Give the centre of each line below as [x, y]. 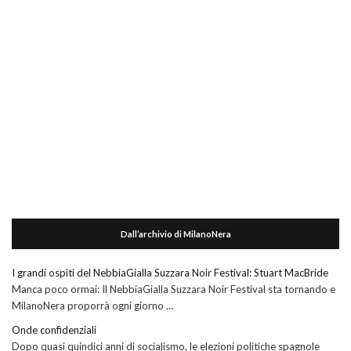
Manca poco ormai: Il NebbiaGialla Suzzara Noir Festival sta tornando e [174, 289]
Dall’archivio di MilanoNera [175, 234]
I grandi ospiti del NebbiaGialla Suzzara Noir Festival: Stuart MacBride [170, 273]
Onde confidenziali [54, 330]
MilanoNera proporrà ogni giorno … [92, 306]
